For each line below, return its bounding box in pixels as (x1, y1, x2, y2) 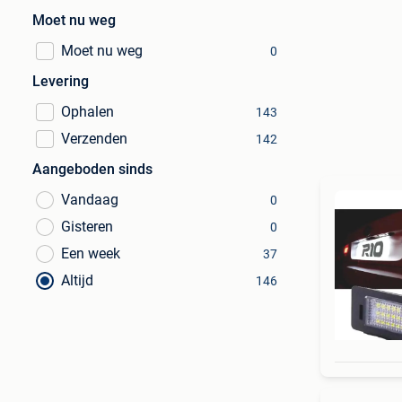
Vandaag (61, 191, 118, 208)
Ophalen (61, 103, 114, 120)
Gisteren (61, 218, 113, 235)
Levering (32, 73, 89, 90)
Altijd (61, 272, 93, 289)
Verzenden (61, 130, 127, 147)
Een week (61, 245, 120, 262)
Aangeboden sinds (32, 161, 153, 178)
